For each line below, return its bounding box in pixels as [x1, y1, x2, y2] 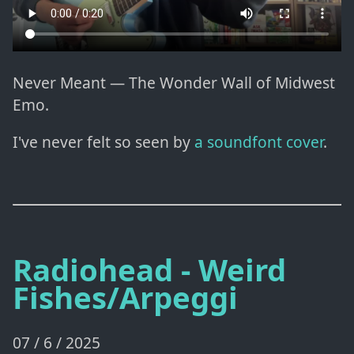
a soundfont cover [194, 130, 323, 153]
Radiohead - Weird [13, 248, 286, 290]
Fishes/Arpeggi [13, 276, 238, 318]
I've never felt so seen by [13, 130, 194, 153]
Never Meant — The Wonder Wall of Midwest [13, 71, 335, 93]
